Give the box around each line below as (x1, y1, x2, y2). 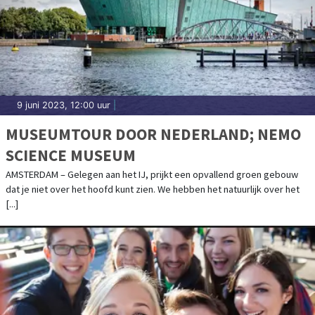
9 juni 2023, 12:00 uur (17, 99, 110, 110)
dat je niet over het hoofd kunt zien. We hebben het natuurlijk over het (6, 182, 300, 195)
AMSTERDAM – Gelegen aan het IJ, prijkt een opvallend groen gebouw (6, 167, 298, 181)
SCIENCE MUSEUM (6, 144, 136, 165)
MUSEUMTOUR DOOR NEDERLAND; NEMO (6, 123, 301, 144)
